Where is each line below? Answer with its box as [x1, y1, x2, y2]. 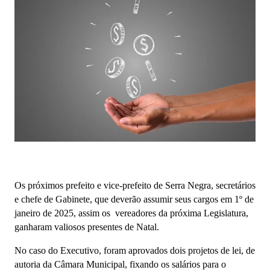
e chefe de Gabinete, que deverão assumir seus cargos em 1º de [14, 194, 254, 205]
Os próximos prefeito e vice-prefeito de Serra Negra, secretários [14, 180, 256, 191]
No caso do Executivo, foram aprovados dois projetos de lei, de [14, 245, 255, 256]
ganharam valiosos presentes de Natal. [14, 222, 162, 233]
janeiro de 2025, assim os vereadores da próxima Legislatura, [14, 208, 248, 219]
